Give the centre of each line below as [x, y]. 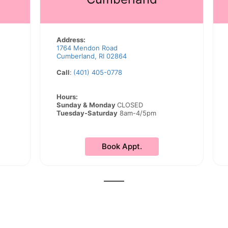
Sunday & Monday [87, 105]
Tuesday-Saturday [87, 113]
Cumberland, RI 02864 [92, 56]
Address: [71, 40]
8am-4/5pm [137, 113]
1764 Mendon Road [87, 48]
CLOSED [130, 105]
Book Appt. [122, 146]
